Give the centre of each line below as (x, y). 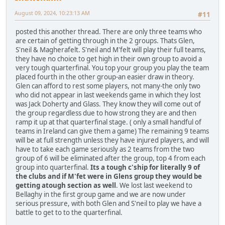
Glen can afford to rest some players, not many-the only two (108, 86)
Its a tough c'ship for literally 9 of (145, 167)
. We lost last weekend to (154, 186)
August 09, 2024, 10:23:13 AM (52, 13)
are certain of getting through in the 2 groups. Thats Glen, (105, 41)
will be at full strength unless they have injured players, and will (112, 140)
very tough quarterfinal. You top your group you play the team (112, 68)
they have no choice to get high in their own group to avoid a (109, 59)
